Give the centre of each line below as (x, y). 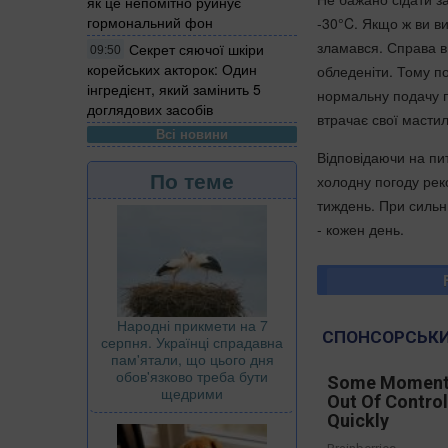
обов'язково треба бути (192, 375)
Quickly (358, 421)
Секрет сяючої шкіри (196, 48)
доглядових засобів (150, 108)
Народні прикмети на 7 (192, 324)
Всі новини (192, 133)
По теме (192, 179)
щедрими (192, 392)
